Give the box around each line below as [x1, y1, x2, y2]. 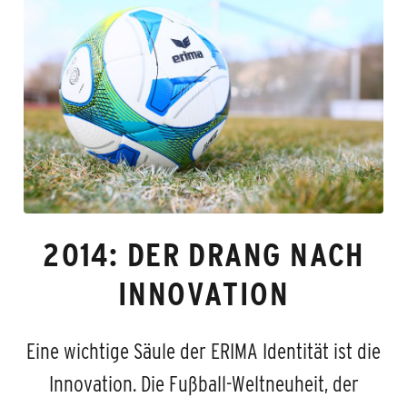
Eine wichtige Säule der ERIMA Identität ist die [26, 339, 381, 364]
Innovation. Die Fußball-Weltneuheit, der [48, 372, 359, 397]
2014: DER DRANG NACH [43, 236, 364, 273]
